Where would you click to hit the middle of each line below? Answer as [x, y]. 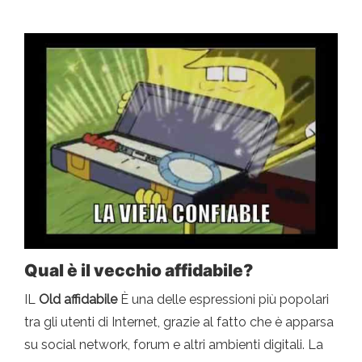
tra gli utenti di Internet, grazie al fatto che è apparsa [179, 322]
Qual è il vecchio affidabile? [139, 270]
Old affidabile [76, 299]
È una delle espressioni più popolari [223, 299]
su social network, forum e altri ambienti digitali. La [174, 344]
